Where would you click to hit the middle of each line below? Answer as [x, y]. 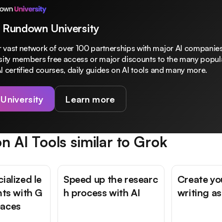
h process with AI [102, 193]
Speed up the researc [111, 179]
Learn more [90, 99]
